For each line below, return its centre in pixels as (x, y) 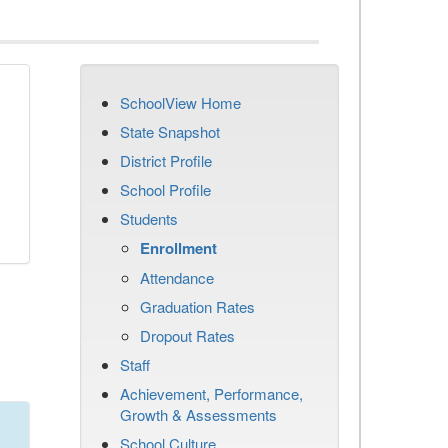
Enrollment (178, 248)
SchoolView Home (180, 102)
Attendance (177, 277)
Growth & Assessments (198, 414)
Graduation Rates (197, 306)
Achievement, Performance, (211, 393)
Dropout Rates (187, 335)
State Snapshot (170, 131)
